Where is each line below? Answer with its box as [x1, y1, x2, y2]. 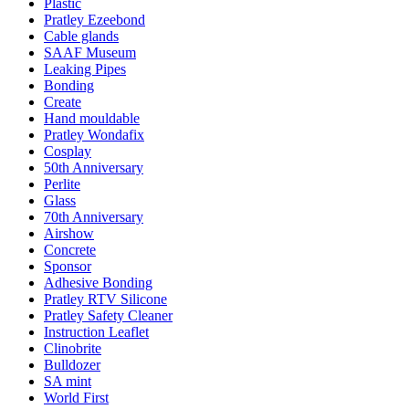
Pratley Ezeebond [44, 11, 145, 27]
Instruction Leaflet [44, 323, 149, 340]
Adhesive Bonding [44, 274, 152, 290]
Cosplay [44, 142, 91, 159]
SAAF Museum [44, 44, 136, 60]
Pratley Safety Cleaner [44, 307, 173, 323]
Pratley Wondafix [44, 126, 144, 142]
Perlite [44, 175, 80, 192]
